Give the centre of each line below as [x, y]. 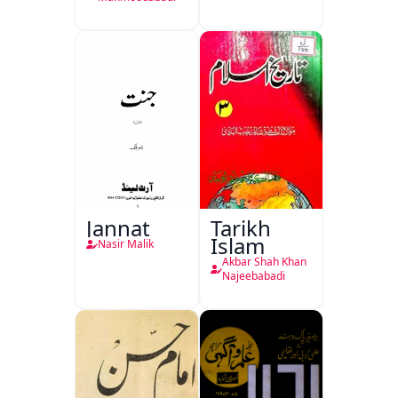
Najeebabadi [254, 276]
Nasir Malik [126, 244]
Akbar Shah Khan [264, 262]
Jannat [118, 228]
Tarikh [241, 228]
